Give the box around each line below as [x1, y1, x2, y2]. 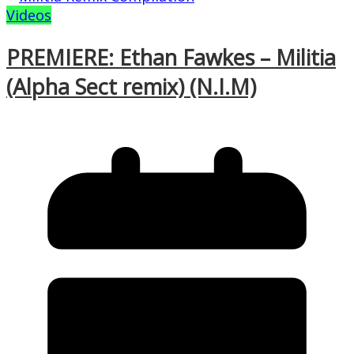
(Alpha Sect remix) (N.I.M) [6, 71, 256, 101]
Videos [6, 6, 51, 25]
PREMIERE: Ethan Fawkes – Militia [6, 42, 336, 72]
